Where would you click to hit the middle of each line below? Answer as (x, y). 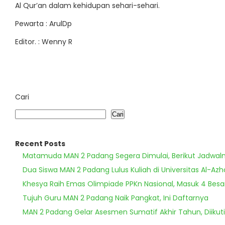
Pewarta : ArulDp (43, 23)
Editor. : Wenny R (44, 41)
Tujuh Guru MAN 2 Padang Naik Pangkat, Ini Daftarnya (116, 198)
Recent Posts (40, 143)
